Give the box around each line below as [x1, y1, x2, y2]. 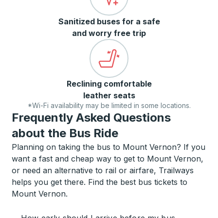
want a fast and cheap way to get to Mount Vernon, [12, 154, 203, 163]
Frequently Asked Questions [12, 110, 171, 125]
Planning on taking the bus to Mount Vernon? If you [12, 142, 205, 152]
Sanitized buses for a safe [58, 17, 160, 26]
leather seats [83, 91, 135, 100]
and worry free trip [72, 28, 146, 38]
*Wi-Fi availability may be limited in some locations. [27, 101, 191, 109]
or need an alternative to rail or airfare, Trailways [12, 165, 194, 175]
